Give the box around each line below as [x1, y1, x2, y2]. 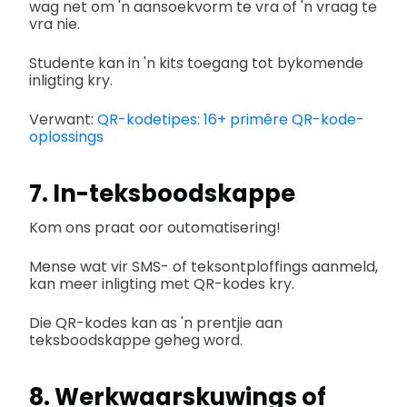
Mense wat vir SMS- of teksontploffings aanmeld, [29, 255, 378, 277]
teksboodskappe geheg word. [29, 329, 243, 351]
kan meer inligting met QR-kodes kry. [29, 273, 294, 294]
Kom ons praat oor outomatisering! [29, 216, 281, 238]
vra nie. [29, 13, 80, 35]
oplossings [29, 125, 104, 147]
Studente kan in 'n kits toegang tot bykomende [29, 52, 363, 74]
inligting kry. [29, 69, 120, 91]
